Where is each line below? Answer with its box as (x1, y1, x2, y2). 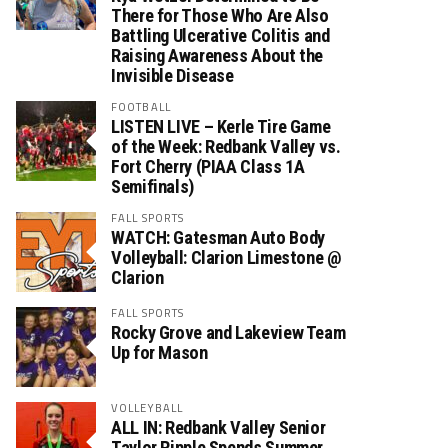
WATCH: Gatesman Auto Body (111, 227, 325, 248)
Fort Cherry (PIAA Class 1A (111, 156, 305, 177)
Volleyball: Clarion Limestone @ (111, 247, 342, 268)
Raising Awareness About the (111, 45, 324, 66)
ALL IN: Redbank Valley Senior (111, 417, 326, 438)
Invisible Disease (111, 65, 234, 86)
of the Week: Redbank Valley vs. (111, 136, 341, 157)
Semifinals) (111, 176, 194, 197)
